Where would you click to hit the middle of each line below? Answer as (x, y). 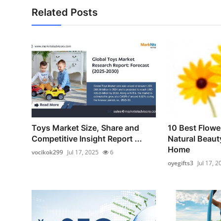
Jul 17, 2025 (83, 152)
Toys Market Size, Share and (85, 128)
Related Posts (65, 12)
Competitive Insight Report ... (87, 138)
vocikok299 (47, 152)
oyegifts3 (180, 163)
